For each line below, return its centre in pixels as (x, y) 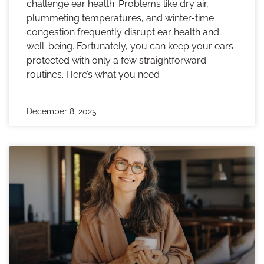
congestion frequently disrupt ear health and (123, 32)
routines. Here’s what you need (93, 75)
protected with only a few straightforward (116, 61)
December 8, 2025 (62, 112)
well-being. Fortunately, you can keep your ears (130, 47)
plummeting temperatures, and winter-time (120, 18)
